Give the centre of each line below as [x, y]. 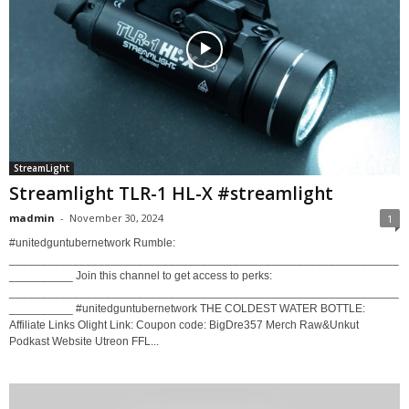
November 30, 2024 [116, 218]
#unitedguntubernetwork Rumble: [92, 243]
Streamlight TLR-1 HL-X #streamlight [171, 194]
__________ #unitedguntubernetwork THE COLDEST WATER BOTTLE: [187, 309]
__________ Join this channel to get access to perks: [141, 276]
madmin [32, 218]
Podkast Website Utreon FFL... [84, 342]
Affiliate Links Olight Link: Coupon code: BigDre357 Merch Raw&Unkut [184, 325]
